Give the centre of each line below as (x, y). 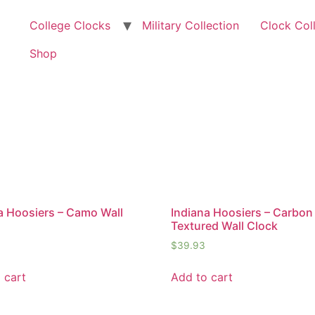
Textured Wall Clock (225, 225)
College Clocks (70, 25)
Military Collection (191, 25)
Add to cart (202, 277)
